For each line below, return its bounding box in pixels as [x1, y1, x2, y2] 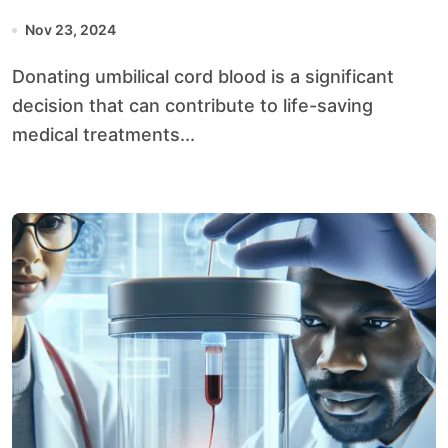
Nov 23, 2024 [25, 21, 116, 38]
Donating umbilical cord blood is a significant [12, 66, 25, 87]
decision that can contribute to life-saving [12, 95, 373, 116]
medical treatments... [12, 124, 195, 145]
